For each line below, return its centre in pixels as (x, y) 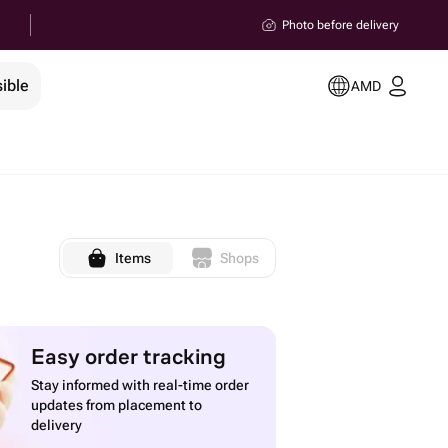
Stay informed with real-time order (140, 385)
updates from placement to (117, 405)
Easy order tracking (129, 355)
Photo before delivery (340, 25)
